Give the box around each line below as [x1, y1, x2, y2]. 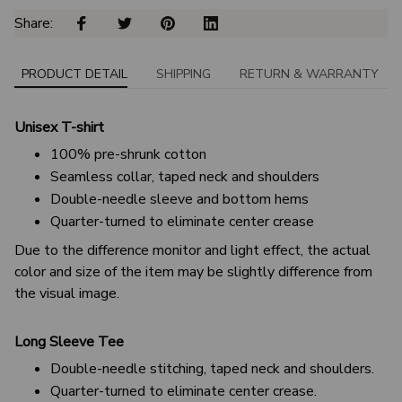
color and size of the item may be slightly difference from [14, 261, 372, 282]
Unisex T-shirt [14, 117, 104, 137]
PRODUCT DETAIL [22, 65, 127, 83]
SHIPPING [156, 65, 211, 83]
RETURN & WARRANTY [240, 65, 379, 83]
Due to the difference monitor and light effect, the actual [14, 240, 371, 260]
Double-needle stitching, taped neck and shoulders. [50, 359, 374, 380]
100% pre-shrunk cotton [50, 144, 206, 165]
